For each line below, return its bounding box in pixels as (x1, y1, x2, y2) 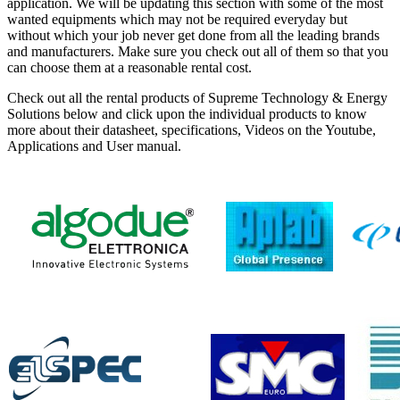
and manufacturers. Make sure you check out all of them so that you (7, 43, 388, 59)
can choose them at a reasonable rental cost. (7, 59, 252, 75)
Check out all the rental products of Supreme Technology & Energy (7, 89, 387, 105)
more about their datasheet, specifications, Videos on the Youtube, (7, 121, 376, 137)
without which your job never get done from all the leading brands (7, 27, 379, 43)
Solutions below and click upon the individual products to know (7, 105, 367, 121)
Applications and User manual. (7, 137, 181, 154)
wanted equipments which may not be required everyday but (7, 11, 347, 27)
